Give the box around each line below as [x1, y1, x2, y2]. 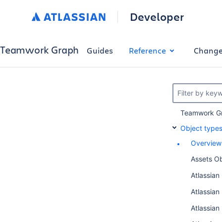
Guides [87, 45, 113, 55]
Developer [129, 9, 184, 24]
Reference [129, 45, 166, 55]
